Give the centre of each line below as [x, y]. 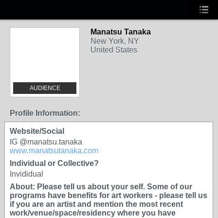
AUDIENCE [45, 88]
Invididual [27, 174]
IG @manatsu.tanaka [46, 142]
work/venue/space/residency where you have [93, 213]
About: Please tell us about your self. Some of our [101, 187]
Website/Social [37, 131]
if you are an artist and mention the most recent [96, 204]
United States [114, 50]
